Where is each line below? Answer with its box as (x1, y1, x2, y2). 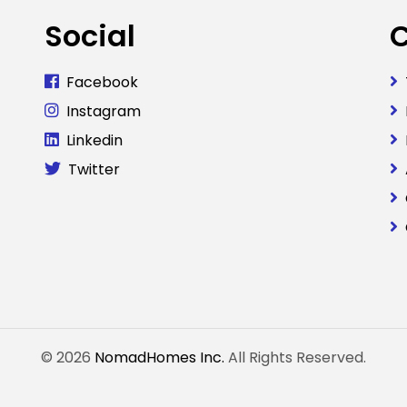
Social (45, 15, 135, 56)
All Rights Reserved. (224, 346, 366, 368)
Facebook (66, 71, 138, 93)
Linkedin (66, 129, 123, 151)
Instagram (66, 100, 141, 122)
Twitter (68, 158, 120, 180)
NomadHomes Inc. (94, 346, 224, 368)
